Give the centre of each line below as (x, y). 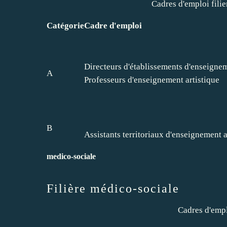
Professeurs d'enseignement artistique (152, 80)
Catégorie (65, 25)
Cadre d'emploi (113, 25)
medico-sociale (71, 156)
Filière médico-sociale (113, 188)
